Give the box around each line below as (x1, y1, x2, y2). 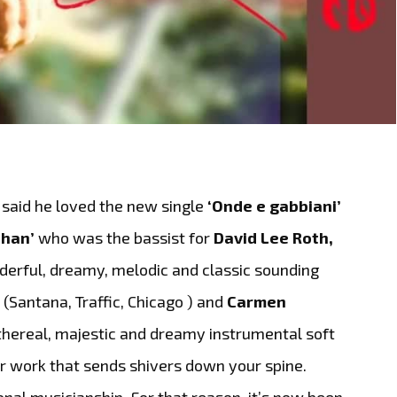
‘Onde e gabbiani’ (207, 195, 342, 215)
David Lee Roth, (214, 227, 334, 247)
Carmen (227, 291, 287, 311)
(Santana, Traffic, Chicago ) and (4, 291, 228, 311)
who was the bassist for (35, 227, 214, 247)
